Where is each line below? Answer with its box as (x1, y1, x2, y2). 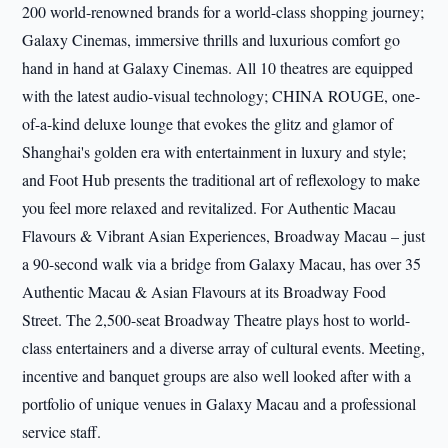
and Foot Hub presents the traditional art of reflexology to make (22, 169, 421, 191)
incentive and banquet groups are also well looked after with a (22, 365, 412, 387)
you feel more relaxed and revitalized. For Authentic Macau (22, 197, 397, 219)
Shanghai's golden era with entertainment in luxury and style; (22, 141, 407, 163)
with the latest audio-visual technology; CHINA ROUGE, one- (22, 85, 421, 107)
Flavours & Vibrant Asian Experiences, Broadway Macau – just (22, 225, 426, 247)
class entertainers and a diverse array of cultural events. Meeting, (22, 337, 426, 359)
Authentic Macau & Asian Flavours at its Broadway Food (22, 281, 387, 303)
